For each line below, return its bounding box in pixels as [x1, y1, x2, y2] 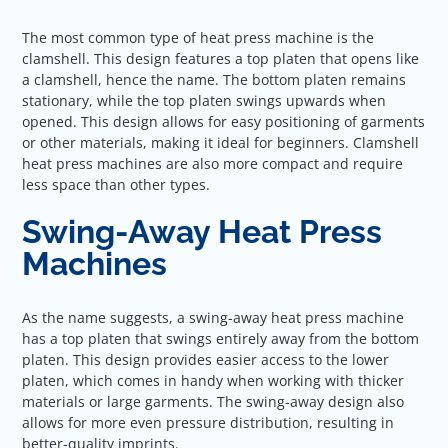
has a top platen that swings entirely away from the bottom [22, 328, 420, 348]
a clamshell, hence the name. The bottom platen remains [22, 70, 407, 90]
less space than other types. [22, 175, 211, 195]
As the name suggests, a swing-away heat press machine [22, 307, 405, 327]
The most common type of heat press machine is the [22, 28, 375, 48]
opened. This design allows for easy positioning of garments [22, 112, 426, 132]
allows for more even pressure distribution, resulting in [22, 412, 395, 432]
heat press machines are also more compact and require [22, 154, 404, 174]
